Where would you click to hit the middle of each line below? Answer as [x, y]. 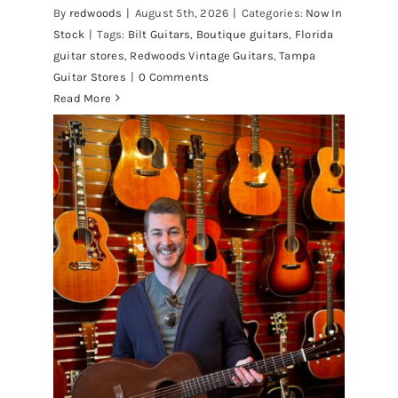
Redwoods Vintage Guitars [202, 55]
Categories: [274, 12]
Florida [314, 34]
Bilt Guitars [159, 34]
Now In [324, 12]
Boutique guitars [243, 34]
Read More [82, 98]
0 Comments [174, 76]
